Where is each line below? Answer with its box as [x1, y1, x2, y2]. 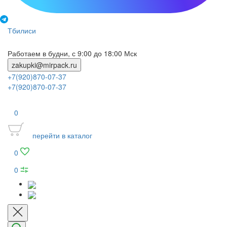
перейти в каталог [32, 130, 92, 141]
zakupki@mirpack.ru [12, 60, 77, 70]
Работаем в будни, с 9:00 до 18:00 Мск [8, 48, 137, 58]
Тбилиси [8, 25, 36, 35]
